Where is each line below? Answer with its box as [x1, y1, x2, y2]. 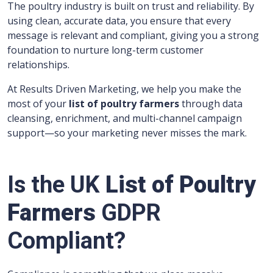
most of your [7, 97, 69, 111]
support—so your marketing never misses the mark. [7, 126, 247, 140]
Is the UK [7, 171, 105, 199]
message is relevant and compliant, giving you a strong [7, 29, 259, 43]
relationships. [7, 58, 69, 72]
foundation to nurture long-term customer [7, 43, 204, 57]
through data [179, 97, 243, 111]
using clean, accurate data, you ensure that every [7, 14, 231, 28]
